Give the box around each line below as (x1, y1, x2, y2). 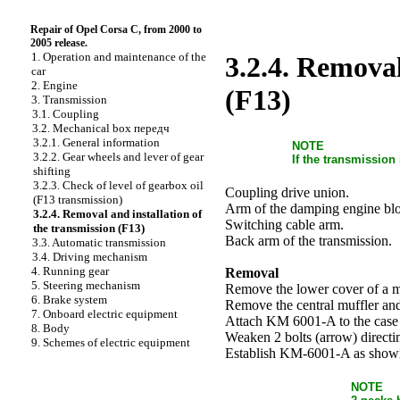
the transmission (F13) (33, 221, 145, 235)
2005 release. (30, 37, 87, 49)
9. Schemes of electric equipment (31, 336, 190, 349)
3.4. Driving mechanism (32, 250, 147, 263)
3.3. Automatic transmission (32, 236, 166, 249)
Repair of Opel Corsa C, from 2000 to (30, 23, 202, 36)
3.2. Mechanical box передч (32, 121, 170, 135)
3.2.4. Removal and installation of (33, 207, 202, 221)
